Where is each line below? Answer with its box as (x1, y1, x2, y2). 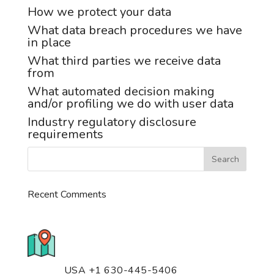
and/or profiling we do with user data (27, 95, 234, 112)
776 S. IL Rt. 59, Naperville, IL (64, 233, 193, 246)
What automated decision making (27, 83, 215, 100)
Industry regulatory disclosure (27, 114, 196, 130)
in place (27, 34, 71, 51)
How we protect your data (27, 4, 171, 20)
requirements (27, 126, 103, 143)
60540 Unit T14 (64, 245, 135, 259)
